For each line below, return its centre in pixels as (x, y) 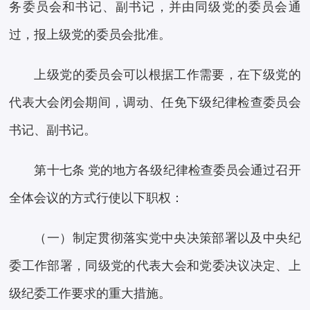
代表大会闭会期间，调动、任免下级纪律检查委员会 (155, 103)
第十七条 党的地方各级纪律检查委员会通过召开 (167, 171)
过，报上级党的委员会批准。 (90, 35)
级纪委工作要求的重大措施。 (90, 294)
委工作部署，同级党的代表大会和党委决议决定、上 (155, 266)
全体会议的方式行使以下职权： (97, 198)
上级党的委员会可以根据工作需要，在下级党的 (167, 75)
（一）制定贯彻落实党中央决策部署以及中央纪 (167, 238)
